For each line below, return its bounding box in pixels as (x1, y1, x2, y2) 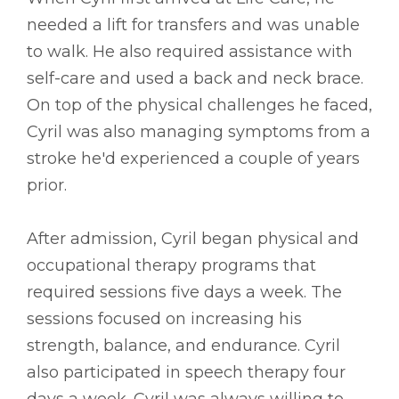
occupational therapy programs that (27, 255, 316, 275)
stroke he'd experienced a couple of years (27, 148, 360, 168)
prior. (27, 175, 67, 195)
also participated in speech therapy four (27, 362, 346, 382)
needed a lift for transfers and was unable (27, 14, 360, 35)
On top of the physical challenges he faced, (27, 94, 372, 115)
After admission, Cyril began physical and (27, 228, 359, 248)
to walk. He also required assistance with (27, 41, 353, 61)
